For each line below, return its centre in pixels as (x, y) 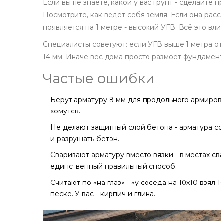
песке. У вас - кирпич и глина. (103, 194)
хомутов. (65, 111)
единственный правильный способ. (113, 166)
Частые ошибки (99, 79)
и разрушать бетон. (85, 139)
